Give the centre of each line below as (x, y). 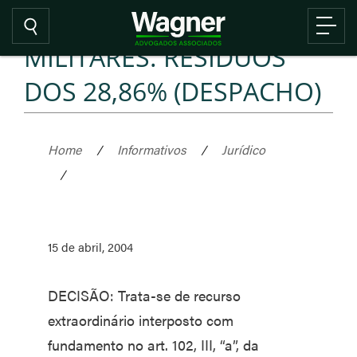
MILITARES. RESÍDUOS (155, 57)
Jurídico (243, 149)
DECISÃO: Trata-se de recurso (144, 295)
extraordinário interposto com (141, 320)
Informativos (151, 149)
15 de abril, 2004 (90, 247)
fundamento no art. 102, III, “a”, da (153, 345)
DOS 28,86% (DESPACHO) (173, 91)
